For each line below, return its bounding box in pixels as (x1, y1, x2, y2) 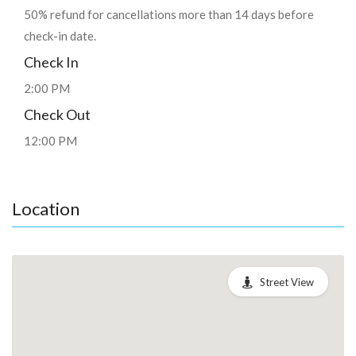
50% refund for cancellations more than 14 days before (24, 6, 314, 21)
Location (12, 197, 79, 219)
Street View (260, 275, 314, 288)
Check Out (24, 105, 91, 123)
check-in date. (24, 28, 96, 43)
